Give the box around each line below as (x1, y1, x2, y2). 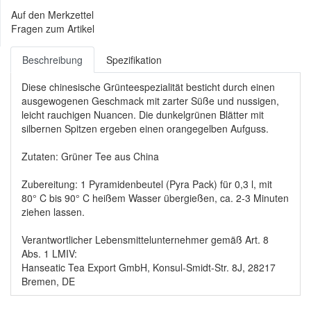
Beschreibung (22, 52, 83, 67)
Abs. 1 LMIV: (22, 246, 77, 260)
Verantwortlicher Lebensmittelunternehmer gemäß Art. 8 (22, 232, 269, 246)
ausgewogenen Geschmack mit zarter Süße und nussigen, (22, 93, 279, 108)
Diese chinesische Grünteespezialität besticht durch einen (22, 79, 275, 94)
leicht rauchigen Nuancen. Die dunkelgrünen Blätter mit (22, 107, 264, 121)
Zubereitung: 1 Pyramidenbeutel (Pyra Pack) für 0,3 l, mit (22, 176, 272, 191)
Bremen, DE (22, 274, 75, 288)
